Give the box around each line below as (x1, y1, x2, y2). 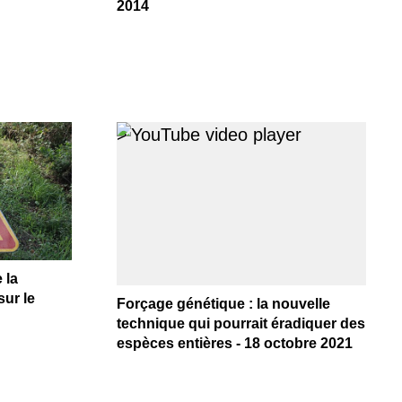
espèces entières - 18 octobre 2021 (116, 335, 353, 351)
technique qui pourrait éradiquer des (116, 315, 365, 331)
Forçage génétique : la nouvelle (116, 295, 330, 311)
